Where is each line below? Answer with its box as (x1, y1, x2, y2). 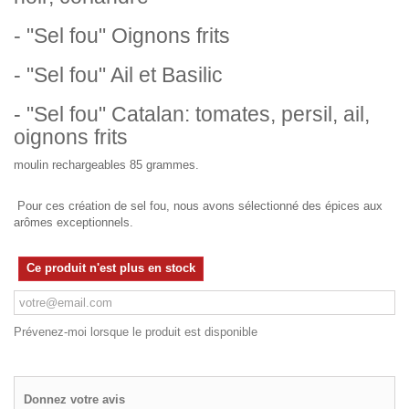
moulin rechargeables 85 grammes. (14, 158, 199, 172)
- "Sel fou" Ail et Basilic (14, 63, 223, 87)
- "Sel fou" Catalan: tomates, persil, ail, (14, 102, 370, 126)
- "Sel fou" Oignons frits (14, 24, 230, 47)
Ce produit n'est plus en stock (26, 261, 195, 275)
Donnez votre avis (24, 393, 125, 406)
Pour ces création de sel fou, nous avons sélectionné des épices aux (14, 199, 383, 213)
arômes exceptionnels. (14, 215, 133, 229)
